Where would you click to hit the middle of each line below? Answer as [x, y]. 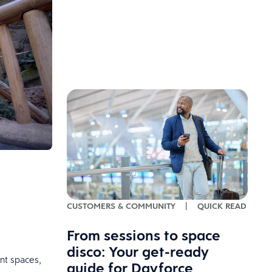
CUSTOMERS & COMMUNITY [121, 206]
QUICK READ [222, 206]
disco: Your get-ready [138, 252]
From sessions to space [143, 235]
